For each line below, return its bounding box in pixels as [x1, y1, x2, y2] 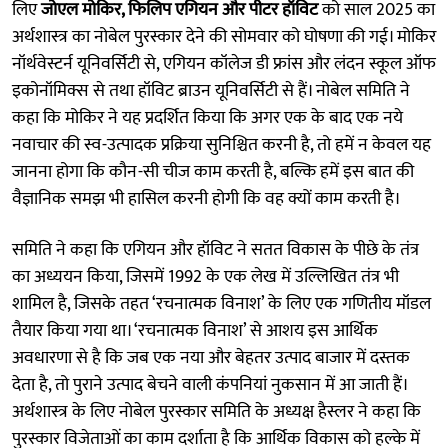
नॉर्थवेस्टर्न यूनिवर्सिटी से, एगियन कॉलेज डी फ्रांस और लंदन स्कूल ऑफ [12, 48, 436, 79]
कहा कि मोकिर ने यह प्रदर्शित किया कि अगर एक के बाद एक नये [12, 102, 403, 133]
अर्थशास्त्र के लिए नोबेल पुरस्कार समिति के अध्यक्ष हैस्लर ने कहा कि [12, 396, 421, 427]
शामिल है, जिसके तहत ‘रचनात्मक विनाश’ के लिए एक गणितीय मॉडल [12, 288, 431, 319]
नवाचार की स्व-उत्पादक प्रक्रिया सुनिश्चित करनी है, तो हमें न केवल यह [12, 129, 431, 160]
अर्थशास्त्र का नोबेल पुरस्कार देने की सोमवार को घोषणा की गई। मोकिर [12, 21, 436, 52]
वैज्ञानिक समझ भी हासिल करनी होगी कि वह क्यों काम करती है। [12, 183, 401, 214]
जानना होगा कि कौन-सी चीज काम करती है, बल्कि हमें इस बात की [12, 156, 414, 187]
